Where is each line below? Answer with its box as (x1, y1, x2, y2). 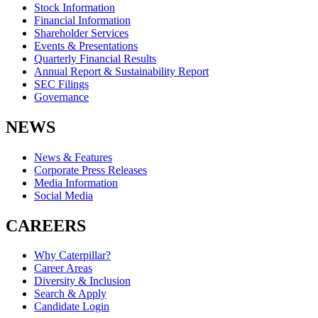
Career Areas (34, 262, 92, 275)
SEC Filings (34, 77, 89, 90)
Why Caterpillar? (34, 249, 111, 262)
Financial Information (34, 13, 131, 26)
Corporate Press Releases (34, 163, 147, 176)
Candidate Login (34, 300, 109, 313)
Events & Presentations (34, 39, 138, 52)
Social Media (34, 189, 93, 202)
